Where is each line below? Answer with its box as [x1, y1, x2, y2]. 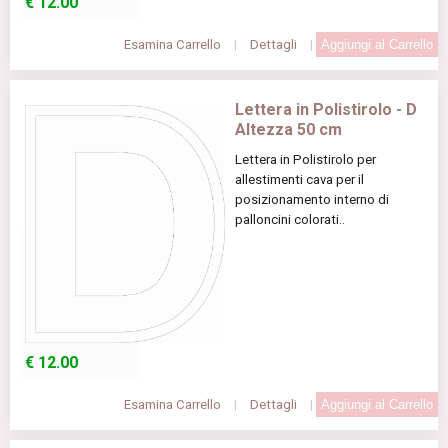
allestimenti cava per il [235, 172, 364, 188]
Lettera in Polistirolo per [235, 152, 376, 168]
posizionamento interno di [235, 192, 389, 208]
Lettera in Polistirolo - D [235, 100, 417, 120]
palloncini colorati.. [235, 212, 345, 228]
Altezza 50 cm [235, 120, 342, 140]
